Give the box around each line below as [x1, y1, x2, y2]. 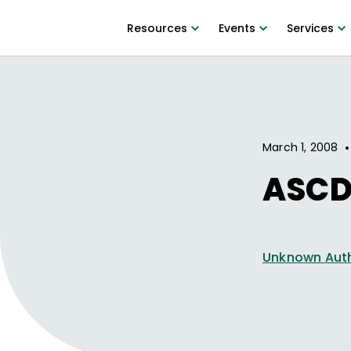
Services [286, 20, 334, 36]
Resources [126, 20, 187, 36]
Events [218, 20, 255, 36]
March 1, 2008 [262, 139, 338, 155]
